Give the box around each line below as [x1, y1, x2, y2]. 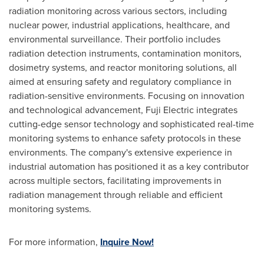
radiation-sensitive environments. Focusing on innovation [9, 89, 245, 103]
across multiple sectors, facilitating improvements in [9, 174, 222, 187]
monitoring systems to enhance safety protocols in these [9, 131, 241, 145]
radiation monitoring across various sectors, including [9, 4, 227, 18]
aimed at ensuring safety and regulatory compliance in [9, 75, 232, 88]
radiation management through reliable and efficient [9, 188, 223, 202]
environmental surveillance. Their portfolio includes [9, 32, 220, 46]
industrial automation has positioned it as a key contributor [9, 160, 249, 173]
